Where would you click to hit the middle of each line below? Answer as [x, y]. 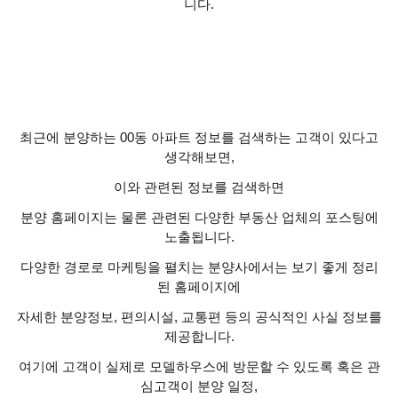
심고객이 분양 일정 [197, 387]
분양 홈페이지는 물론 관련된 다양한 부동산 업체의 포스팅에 [199, 218]
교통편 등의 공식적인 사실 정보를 [281, 318]
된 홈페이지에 [199, 287]
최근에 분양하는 [68, 138]
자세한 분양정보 [65, 318]
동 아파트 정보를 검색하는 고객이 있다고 [256, 138]
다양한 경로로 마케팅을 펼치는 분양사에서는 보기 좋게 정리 [199, 268]
